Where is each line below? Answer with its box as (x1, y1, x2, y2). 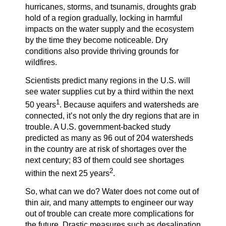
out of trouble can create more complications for (25, 209, 194, 218)
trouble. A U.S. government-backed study (25, 123, 171, 132)
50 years (25, 100, 56, 109)
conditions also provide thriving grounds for (25, 46, 179, 55)
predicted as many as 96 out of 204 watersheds (25, 134, 193, 143)
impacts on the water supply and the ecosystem (25, 24, 194, 33)
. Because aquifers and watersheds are (60, 100, 199, 109)
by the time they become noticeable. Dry (25, 35, 168, 44)
